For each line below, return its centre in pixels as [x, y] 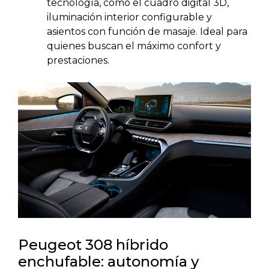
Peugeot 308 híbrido [93, 245]
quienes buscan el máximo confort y [134, 46]
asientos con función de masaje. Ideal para [147, 32]
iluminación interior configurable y [129, 17]
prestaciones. [78, 61]
